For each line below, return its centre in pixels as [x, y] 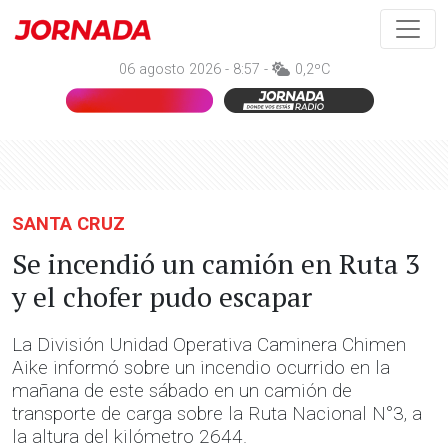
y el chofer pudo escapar [162, 296]
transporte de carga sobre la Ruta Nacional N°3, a [217, 413]
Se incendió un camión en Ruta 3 [216, 263]
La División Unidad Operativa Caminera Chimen [209, 344]
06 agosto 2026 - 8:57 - [195, 69]
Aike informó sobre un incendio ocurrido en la [201, 367]
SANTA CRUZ [68, 223]
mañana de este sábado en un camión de [182, 390]
